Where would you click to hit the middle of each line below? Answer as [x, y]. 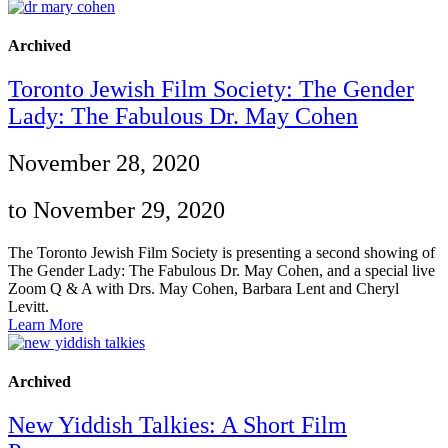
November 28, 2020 [104, 163]
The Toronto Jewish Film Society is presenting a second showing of [221, 252]
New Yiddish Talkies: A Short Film [177, 425]
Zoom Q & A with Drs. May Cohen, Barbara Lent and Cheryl [203, 288]
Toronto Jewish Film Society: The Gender [211, 89]
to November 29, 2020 [116, 210]
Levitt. [28, 306]
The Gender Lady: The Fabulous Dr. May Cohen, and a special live [221, 270]
